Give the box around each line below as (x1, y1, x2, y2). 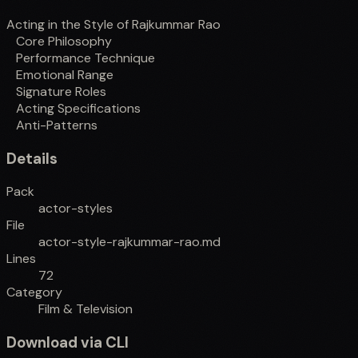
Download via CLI (6, 332, 129, 353)
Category (6, 284, 62, 301)
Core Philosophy (16, 33, 112, 50)
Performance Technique (16, 50, 155, 67)
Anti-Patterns (16, 117, 97, 134)
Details (6, 148, 58, 169)
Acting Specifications (16, 100, 141, 117)
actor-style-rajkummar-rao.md (38, 233, 221, 251)
